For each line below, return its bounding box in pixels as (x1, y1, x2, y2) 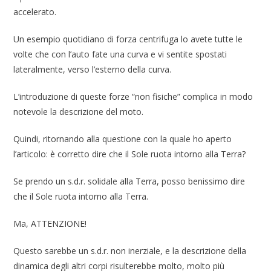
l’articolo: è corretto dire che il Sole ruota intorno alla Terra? (13, 148, 246, 160)
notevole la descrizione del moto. (13, 106, 144, 118)
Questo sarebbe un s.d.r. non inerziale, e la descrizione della (13, 245, 247, 257)
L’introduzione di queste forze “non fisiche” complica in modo (13, 91, 253, 103)
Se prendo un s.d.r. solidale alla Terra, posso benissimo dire (13, 175, 246, 188)
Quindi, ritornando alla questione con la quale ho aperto (13, 133, 232, 145)
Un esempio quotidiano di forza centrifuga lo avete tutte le (13, 33, 243, 45)
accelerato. (13, 6, 57, 18)
